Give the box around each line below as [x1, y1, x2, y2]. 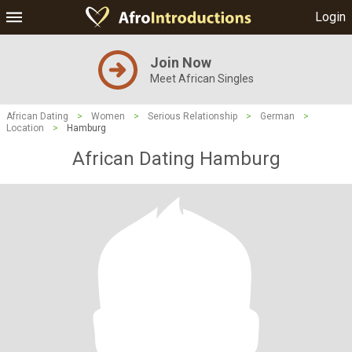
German [260, 111, 295, 122]
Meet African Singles [150, 72, 254, 85]
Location [6, 123, 44, 134]
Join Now [150, 54, 211, 71]
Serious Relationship [148, 111, 237, 122]
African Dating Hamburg [71, 148, 280, 170]
